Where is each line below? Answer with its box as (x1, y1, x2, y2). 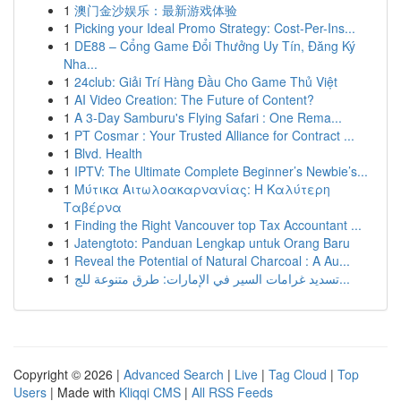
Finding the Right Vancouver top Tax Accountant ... (74, 216, 362, 234)
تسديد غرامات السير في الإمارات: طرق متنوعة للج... (339, 269, 350, 287)
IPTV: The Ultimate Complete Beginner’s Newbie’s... (74, 162, 368, 180)
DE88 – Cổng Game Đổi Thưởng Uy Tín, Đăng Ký (74, 37, 355, 55)
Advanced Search (124, 365, 224, 383)
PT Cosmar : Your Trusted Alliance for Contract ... (74, 126, 354, 144)
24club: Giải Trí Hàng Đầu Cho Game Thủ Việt (74, 73, 337, 90)
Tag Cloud (269, 365, 327, 383)
